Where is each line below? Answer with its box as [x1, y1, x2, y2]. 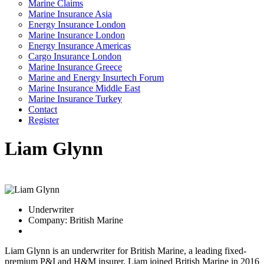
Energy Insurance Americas [28, 40, 131, 51]
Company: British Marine [28, 214, 123, 225]
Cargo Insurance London [28, 51, 121, 61]
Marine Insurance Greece [28, 61, 122, 72]
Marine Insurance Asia [28, 8, 112, 19]
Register [28, 114, 59, 125]
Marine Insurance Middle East [28, 82, 140, 93]
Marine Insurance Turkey [28, 93, 122, 104]
